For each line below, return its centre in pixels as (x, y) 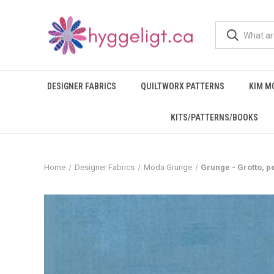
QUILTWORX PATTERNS (182, 86)
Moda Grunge (168, 167)
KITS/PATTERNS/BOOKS (214, 117)
